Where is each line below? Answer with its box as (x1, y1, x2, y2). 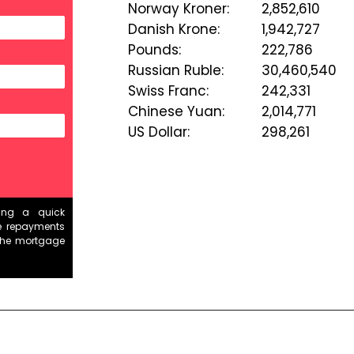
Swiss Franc (127, 81, 206, 101)
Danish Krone (127, 20, 217, 40)
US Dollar (127, 122, 187, 142)
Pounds (127, 40, 179, 60)
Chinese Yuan (127, 102, 222, 122)
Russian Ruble (127, 61, 221, 81)
